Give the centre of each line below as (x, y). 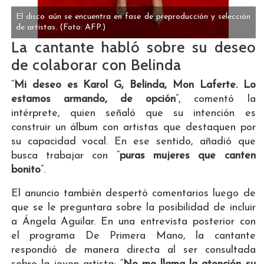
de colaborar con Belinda (96, 65)
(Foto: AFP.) (83, 28)
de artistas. (37, 28)
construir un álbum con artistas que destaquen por (133, 128)
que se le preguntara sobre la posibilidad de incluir (133, 208)
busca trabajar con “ (65, 156)
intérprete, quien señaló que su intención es (133, 114)
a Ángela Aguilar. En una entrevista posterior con (133, 222)
